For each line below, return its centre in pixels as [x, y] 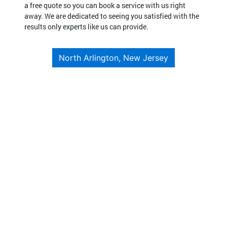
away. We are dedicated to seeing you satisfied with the [112, 16]
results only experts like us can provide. [86, 26]
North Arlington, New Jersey [113, 58]
